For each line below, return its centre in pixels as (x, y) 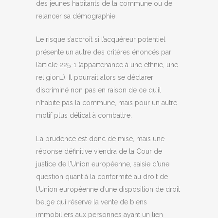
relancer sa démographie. (76, 16)
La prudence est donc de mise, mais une (100, 139)
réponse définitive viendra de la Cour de (99, 151)
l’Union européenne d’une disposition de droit (108, 189)
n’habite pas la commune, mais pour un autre (107, 103)
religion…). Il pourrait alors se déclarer (95, 77)
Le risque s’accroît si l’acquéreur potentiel (101, 39)
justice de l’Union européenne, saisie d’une (103, 164)
